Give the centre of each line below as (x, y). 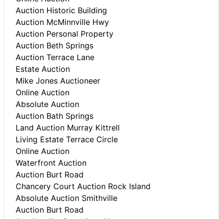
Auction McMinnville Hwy (62, 22)
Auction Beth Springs (55, 45)
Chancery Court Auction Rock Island (83, 186)
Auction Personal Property (65, 33)
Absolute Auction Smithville (66, 198)
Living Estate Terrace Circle (67, 139)
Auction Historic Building (61, 10)
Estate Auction (43, 69)
